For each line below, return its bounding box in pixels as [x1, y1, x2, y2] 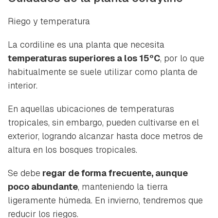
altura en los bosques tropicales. [8, 144, 137, 155]
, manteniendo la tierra [78, 181, 168, 192]
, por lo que [160, 52, 204, 64]
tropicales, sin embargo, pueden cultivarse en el [8, 116, 199, 128]
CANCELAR [152, 1, 188, 10]
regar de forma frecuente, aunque [40, 167, 188, 179]
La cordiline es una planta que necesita [8, 38, 164, 50]
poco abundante [8, 181, 78, 192]
